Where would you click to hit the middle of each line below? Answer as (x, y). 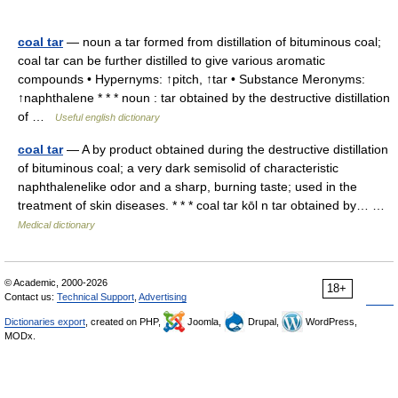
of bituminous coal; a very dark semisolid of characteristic (178, 168)
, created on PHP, (124, 322)
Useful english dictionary (107, 117)
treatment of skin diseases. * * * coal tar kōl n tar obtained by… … (205, 205)
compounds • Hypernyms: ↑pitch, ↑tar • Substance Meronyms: (191, 79)
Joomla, (204, 322)
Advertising (163, 297)
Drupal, (263, 322)
